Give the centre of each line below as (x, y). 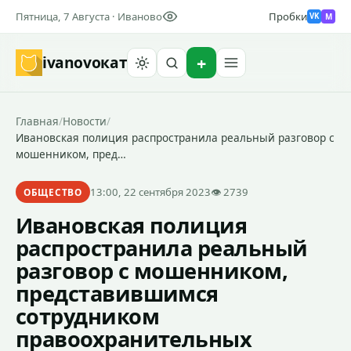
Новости (85, 121)
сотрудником (88, 316)
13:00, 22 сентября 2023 (150, 192)
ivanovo (72, 63)
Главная (37, 121)
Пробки (288, 16)
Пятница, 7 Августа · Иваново (89, 16)
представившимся (117, 293)
